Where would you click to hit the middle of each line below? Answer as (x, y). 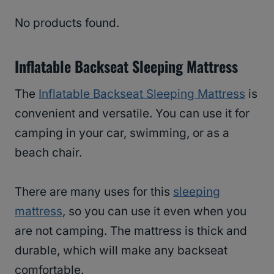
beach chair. (48, 152)
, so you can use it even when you (154, 211)
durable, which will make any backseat (121, 250)
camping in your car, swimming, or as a (122, 133)
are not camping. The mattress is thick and (131, 231)
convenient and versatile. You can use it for (132, 113)
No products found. (67, 23)
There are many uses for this (94, 191)
